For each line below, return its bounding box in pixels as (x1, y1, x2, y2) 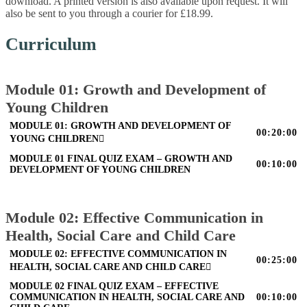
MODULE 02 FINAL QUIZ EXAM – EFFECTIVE (10, 281, 219, 292)
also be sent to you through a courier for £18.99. (5, 7, 213, 19)
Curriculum (5, 34, 97, 55)
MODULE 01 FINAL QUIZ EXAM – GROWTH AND (10, 153, 233, 164)
